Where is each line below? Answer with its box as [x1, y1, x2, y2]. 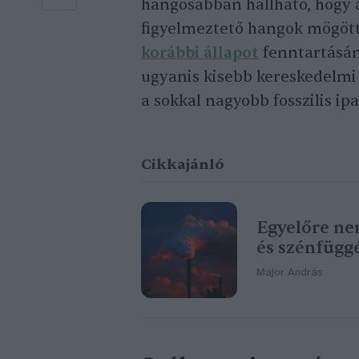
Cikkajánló [141, 155, 224, 175]
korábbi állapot [141, 43, 259, 63]
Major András [256, 267, 323, 280]
